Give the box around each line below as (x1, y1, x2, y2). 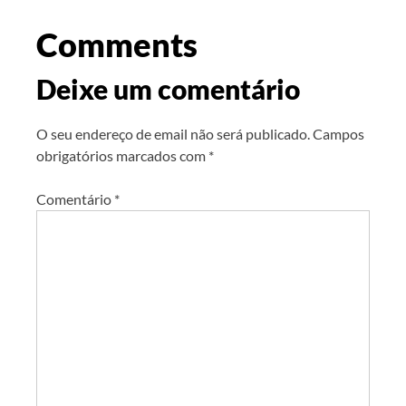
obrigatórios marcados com (36, 146, 208, 164)
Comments (36, 24, 198, 64)
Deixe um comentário (36, 72, 300, 105)
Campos (313, 124, 364, 142)
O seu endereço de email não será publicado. (36, 124, 310, 142)
